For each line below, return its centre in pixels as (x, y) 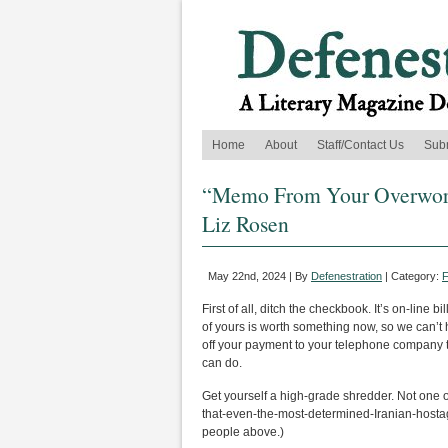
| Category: (412, 276)
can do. (222, 363)
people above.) (243, 432)
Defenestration (346, 276)
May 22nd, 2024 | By (259, 276)
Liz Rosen (245, 223)
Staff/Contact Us (360, 145)
